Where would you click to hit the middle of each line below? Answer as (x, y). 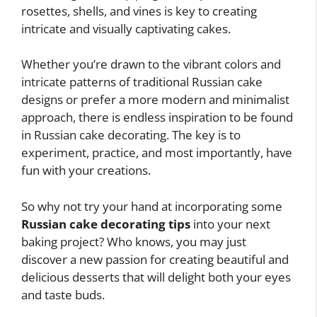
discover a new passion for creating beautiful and (155, 259)
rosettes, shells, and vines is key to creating (139, 11)
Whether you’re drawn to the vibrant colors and (151, 64)
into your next (230, 224)
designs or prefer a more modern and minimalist (155, 99)
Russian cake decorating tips (106, 224)
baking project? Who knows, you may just (134, 241)
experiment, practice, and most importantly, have (157, 152)
